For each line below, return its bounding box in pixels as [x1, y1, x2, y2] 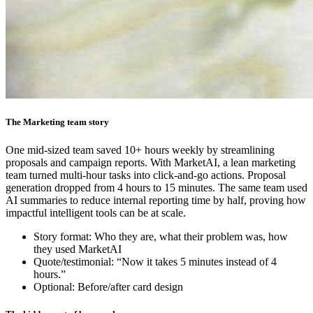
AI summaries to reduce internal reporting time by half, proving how [6, 194, 306, 206]
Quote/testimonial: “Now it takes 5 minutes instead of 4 [34, 255, 277, 268]
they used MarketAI [34, 242, 122, 255]
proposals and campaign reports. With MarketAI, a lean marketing [6, 156, 296, 168]
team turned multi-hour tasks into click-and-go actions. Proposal [6, 168, 286, 181]
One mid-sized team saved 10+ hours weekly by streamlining [6, 143, 275, 156]
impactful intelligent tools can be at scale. [6, 206, 186, 219]
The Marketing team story [6, 117, 109, 128]
